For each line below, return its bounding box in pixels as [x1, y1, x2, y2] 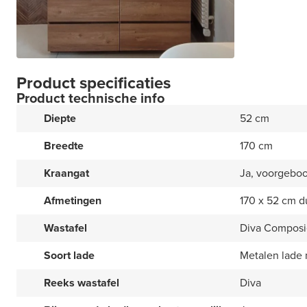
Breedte [44, 138, 84, 154]
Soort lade [44, 247, 95, 264]
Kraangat [44, 165, 89, 182]
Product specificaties [16, 71, 171, 96]
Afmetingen [44, 193, 101, 209]
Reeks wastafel [44, 275, 119, 291]
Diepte [44, 110, 76, 127]
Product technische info [16, 88, 164, 109]
